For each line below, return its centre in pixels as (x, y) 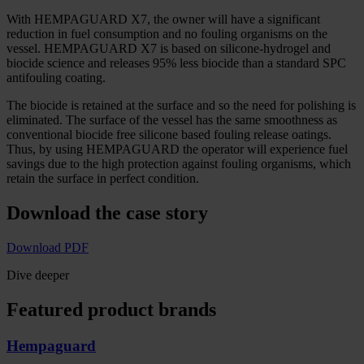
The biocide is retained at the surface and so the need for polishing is (181, 106)
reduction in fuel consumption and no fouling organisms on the (167, 34)
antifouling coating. (56, 78)
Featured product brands (111, 309)
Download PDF (48, 248)
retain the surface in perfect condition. (103, 179)
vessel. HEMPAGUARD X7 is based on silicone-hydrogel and (169, 49)
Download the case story (107, 213)
